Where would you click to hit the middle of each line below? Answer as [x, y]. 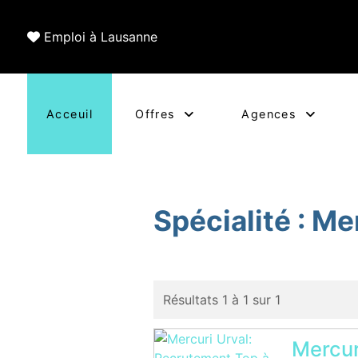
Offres [155, 114]
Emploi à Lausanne [101, 37]
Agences [269, 114]
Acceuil [70, 114]
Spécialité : [233, 221]
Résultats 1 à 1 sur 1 [222, 300]
